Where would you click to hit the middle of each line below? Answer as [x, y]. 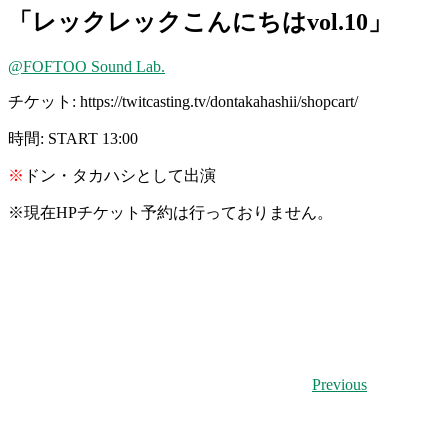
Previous [339, 384]
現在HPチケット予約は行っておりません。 [178, 212]
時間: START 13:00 [73, 138]
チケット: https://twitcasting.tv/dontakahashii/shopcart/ [183, 101]
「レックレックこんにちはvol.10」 [200, 21]
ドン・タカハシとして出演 [120, 175]
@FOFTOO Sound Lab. [86, 66]
